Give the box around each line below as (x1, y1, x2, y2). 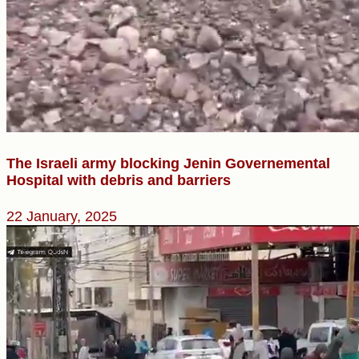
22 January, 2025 (6, 208, 117, 225)
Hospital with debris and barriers (6, 172, 231, 189)
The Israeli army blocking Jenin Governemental (6, 155, 330, 172)
